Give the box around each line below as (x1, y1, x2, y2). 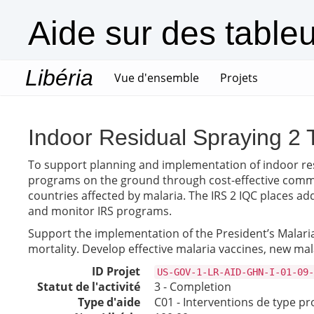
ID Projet (92, 264, 140, 279)
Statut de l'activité (37, 279, 140, 294)
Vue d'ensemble (114, 70, 199, 86)
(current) (198, 69, 245, 85)
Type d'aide (78, 294, 140, 310)
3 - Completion (154, 279, 231, 294)
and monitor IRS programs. (28, 203, 172, 219)
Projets (220, 70, 258, 86)
